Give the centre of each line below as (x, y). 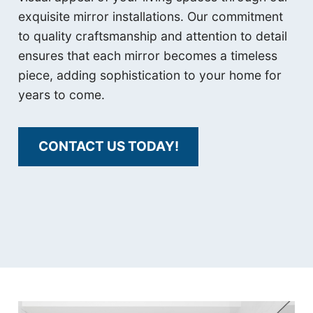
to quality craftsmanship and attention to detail (153, 36)
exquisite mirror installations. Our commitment (151, 17)
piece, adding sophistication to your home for (150, 75)
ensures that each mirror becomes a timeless (148, 56)
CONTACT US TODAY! (108, 147)
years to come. (62, 95)
